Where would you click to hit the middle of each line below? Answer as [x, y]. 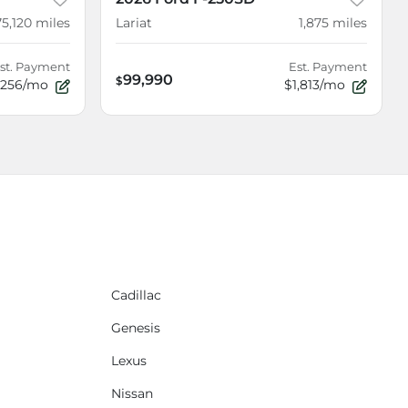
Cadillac [136, 296]
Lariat [134, 23]
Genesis [136, 328]
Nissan [132, 394]
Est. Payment [328, 67]
